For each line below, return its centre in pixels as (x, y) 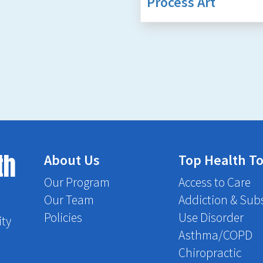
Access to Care (214, 182)
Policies (63, 217)
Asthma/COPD (215, 235)
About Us (72, 160)
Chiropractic (210, 252)
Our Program (77, 182)
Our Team (69, 200)
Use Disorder (211, 217)
